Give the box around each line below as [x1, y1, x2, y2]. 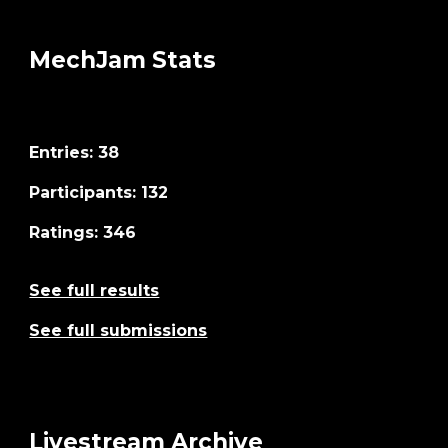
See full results [29, 281, 160, 300]
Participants [29, 183, 133, 202]
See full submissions [29, 321, 208, 340]
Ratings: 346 [29, 223, 137, 242]
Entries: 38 [29, 143, 120, 162]
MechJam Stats [29, 46, 217, 74]
